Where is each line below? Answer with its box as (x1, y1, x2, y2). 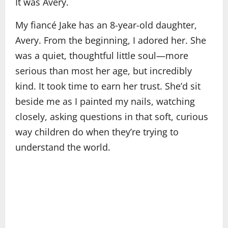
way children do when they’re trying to (15, 126, 179, 138)
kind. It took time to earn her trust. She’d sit (15, 80, 201, 92)
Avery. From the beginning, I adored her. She (15, 34, 206, 46)
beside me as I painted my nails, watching (15, 95, 195, 107)
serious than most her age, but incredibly (15, 65, 192, 77)
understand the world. (15, 141, 110, 153)
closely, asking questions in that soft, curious (15, 110, 208, 123)
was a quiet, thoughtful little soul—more (15, 49, 188, 62)
